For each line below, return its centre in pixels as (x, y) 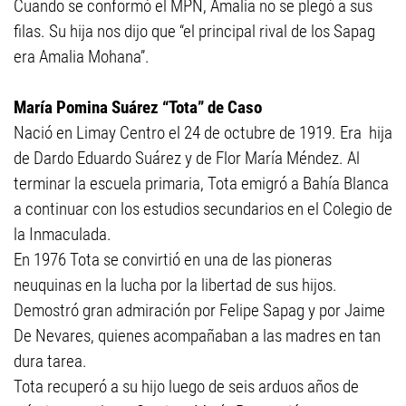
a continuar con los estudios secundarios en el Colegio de (203, 209)
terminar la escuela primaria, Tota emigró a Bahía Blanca (201, 184)
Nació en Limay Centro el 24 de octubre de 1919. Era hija (203, 133)
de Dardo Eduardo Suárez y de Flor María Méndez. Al (187, 158)
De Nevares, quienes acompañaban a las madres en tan (197, 336)
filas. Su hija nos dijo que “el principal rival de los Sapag (194, 31)
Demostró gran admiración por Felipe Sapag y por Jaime (199, 310)
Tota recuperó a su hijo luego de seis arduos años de (186, 387)
